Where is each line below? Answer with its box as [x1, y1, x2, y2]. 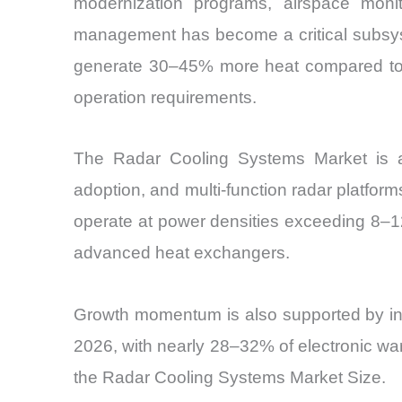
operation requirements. [74, 88, 257, 108]
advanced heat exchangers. [74, 243, 290, 263]
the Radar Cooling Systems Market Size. [74, 367, 386, 387]
